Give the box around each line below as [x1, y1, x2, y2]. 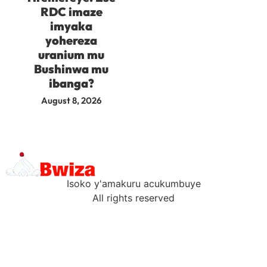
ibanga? [48, 75, 94, 91]
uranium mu [38, 46, 104, 62]
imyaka [50, 18, 92, 33]
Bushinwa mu [34, 61, 108, 76]
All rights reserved [92, 191, 175, 204]
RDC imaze [40, 4, 103, 19]
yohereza [45, 32, 97, 48]
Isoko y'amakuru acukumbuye [66, 177, 201, 190]
